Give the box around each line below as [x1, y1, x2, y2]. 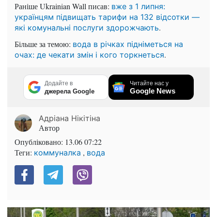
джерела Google [45, 88, 94, 95]
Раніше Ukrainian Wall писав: [15, 1, 111, 12]
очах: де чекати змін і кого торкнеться [15, 50, 164, 60]
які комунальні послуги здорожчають [15, 23, 159, 33]
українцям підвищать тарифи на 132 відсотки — [15, 12, 200, 22]
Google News [130, 87, 175, 95]
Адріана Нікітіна [39, 113, 100, 124]
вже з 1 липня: [111, 1, 165, 12]
